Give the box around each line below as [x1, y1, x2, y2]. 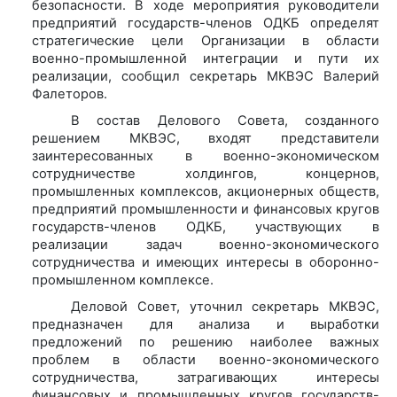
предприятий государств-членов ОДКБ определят [32, 14, 379, 31]
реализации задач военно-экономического [32, 236, 379, 253]
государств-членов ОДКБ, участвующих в [32, 218, 379, 235]
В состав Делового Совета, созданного [71, 112, 379, 128]
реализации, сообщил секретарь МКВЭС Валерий [32, 67, 379, 84]
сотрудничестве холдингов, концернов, [32, 165, 379, 182]
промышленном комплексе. [32, 271, 214, 288]
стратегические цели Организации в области [32, 32, 379, 49]
